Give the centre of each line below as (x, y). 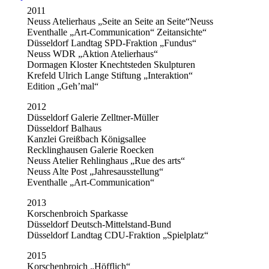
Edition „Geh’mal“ (62, 86)
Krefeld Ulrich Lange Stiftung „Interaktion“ (110, 75)
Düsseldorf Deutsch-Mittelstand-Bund (99, 224)
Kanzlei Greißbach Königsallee (86, 139)
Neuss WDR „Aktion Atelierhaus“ (92, 53)
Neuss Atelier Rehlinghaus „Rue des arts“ (106, 160)
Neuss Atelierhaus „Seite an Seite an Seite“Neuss (120, 21)
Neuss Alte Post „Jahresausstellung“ (95, 171)
